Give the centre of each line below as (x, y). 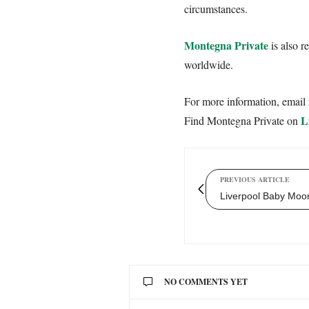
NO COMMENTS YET (206, 281)
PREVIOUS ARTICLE (255, 179)
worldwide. (209, 64)
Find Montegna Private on (242, 120)
